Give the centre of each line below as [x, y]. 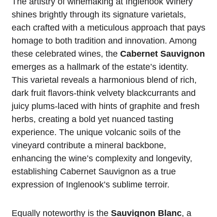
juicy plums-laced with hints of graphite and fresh [106, 106]
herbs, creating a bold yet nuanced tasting [93, 119]
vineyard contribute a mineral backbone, [89, 146]
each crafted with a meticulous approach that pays [108, 28]
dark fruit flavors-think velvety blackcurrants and [104, 93]
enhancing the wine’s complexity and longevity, [102, 159]
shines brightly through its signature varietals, [99, 15]
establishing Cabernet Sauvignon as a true [94, 172]
